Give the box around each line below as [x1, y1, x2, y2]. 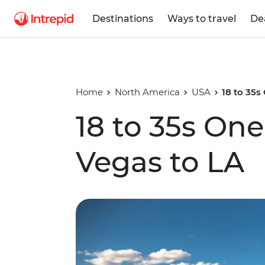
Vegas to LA [76, 145, 244, 179]
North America [114, 86, 180, 98]
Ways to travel [167, 12, 236, 24]
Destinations [92, 12, 153, 24]
